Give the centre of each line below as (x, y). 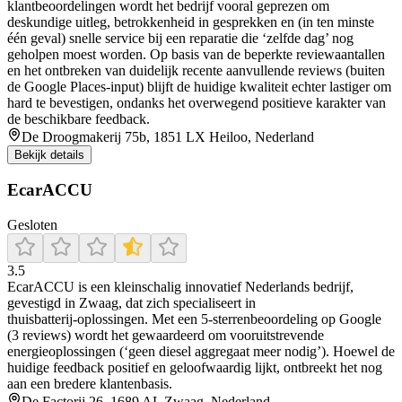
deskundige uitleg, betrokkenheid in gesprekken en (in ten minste (191, 22)
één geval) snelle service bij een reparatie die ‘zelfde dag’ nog (180, 38)
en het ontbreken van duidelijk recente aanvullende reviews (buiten (196, 70)
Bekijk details (49, 154)
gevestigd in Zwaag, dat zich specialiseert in (131, 303)
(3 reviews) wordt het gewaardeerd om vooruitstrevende (166, 336)
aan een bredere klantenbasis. (90, 384)
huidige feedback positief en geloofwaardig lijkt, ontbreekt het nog (195, 368)
